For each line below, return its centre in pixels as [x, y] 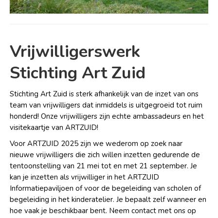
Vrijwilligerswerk [75, 52]
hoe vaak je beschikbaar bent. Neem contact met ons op [103, 211]
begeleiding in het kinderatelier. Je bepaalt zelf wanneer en [108, 200]
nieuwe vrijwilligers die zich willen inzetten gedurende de [105, 155]
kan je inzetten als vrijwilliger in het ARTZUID [84, 177]
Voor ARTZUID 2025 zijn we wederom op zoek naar [96, 144]
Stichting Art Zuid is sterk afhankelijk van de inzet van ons [104, 94]
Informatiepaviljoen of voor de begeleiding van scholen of [105, 189]
